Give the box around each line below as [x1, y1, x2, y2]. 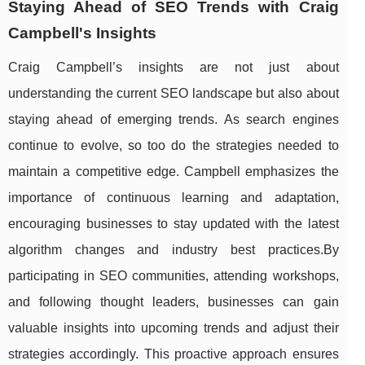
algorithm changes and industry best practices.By [8, 243, 339, 257]
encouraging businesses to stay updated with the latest [8, 217, 339, 231]
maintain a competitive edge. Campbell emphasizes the [8, 165, 339, 179]
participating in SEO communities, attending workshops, [8, 269, 339, 284]
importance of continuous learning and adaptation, [8, 191, 339, 205]
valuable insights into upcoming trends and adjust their [8, 321, 339, 336]
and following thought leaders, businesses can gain [8, 295, 339, 310]
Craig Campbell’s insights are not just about [8, 60, 339, 75]
